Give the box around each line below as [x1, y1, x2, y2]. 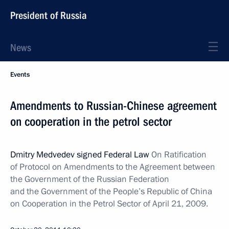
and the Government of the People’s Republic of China [10, 186, 212, 197]
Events [10, 70, 30, 79]
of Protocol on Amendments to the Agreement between [10, 161, 215, 173]
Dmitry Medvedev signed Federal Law [10, 149, 151, 161]
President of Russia [10, 9, 87, 21]
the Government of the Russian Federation [10, 173, 169, 185]
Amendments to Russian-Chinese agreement [10, 99, 217, 113]
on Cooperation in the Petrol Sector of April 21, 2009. [10, 198, 208, 210]
